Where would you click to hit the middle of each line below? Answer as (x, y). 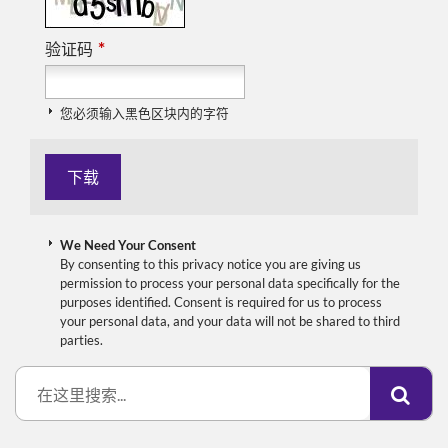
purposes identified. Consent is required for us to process (221, 302)
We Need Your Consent (128, 245)
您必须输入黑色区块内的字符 (144, 113)
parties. (81, 340)
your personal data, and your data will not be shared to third (230, 321)
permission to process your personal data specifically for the (230, 283)
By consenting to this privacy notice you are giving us (210, 264)
